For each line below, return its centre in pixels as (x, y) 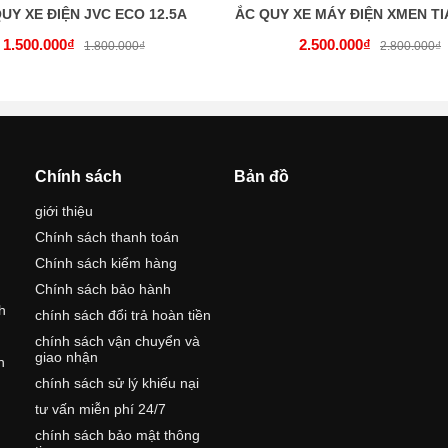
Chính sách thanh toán (107, 237)
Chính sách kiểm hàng (106, 263)
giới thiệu (64, 211)
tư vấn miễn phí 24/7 (101, 409)
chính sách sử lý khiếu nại (117, 383)
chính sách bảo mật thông (118, 435)
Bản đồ (261, 177)
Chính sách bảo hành (103, 289)
